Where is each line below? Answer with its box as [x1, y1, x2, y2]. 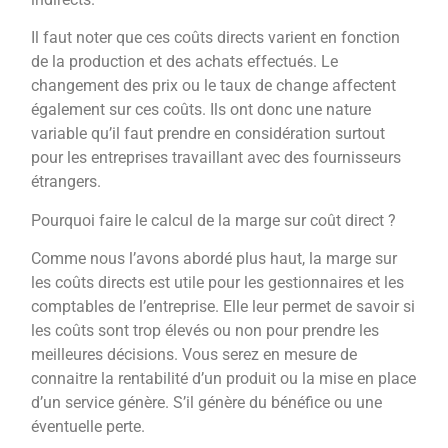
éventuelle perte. [31, 416, 146, 436]
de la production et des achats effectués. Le [31, 52, 339, 72]
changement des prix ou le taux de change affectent [31, 76, 397, 96]
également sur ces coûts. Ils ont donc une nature [31, 100, 372, 120]
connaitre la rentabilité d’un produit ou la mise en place [31, 368, 417, 388]
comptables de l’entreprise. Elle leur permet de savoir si [31, 296, 416, 316]
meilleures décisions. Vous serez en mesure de [31, 344, 358, 364]
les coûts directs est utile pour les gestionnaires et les [31, 272, 405, 292]
